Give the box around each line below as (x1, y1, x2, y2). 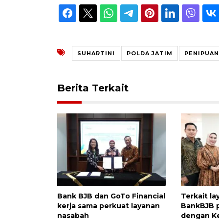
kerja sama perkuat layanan (57, 201, 160, 210)
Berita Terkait (57, 82, 129, 94)
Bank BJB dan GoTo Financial (57, 191, 165, 200)
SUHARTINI (77, 49, 115, 57)
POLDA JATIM (127, 49, 173, 57)
